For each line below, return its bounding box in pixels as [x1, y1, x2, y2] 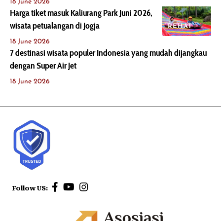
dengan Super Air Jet [10, 60, 76, 72]
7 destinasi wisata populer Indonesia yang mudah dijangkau [10, 47, 207, 59]
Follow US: [12, 184, 49, 192]
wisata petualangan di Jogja [10, 20, 100, 32]
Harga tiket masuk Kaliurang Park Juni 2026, [10, 7, 152, 19]
